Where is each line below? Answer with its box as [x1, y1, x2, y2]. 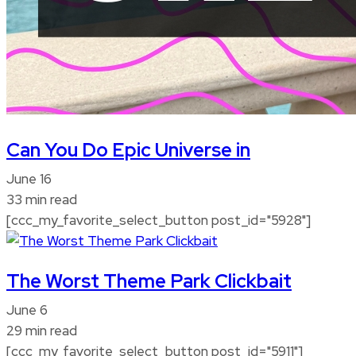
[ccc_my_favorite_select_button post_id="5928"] [6, 211, 311, 230]
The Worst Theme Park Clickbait [6, 269, 292, 294]
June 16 [6, 170, 52, 188]
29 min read [6, 322, 77, 340]
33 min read [6, 191, 77, 209]
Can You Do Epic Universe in [6, 137, 250, 163]
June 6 [6, 301, 48, 319]
